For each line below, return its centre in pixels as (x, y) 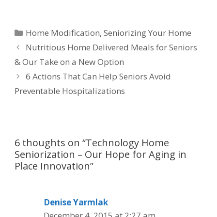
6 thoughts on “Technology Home (92, 143)
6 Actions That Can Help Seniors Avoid (99, 76)
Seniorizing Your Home (148, 33)
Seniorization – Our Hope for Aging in (101, 154)
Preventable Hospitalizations (70, 91)
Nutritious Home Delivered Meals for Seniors (112, 47)
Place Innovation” (54, 166)
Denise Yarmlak (76, 202)
